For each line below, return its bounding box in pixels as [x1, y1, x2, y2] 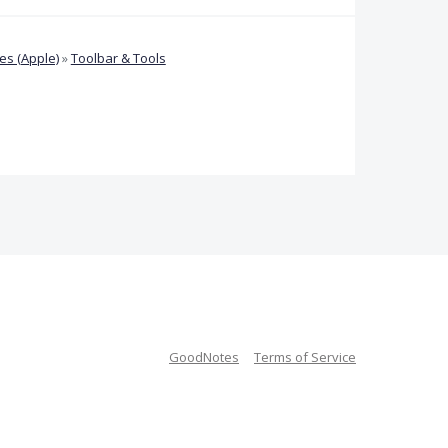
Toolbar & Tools [70, 48, 166, 67]
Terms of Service [254, 348, 356, 367]
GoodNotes [169, 348, 239, 367]
